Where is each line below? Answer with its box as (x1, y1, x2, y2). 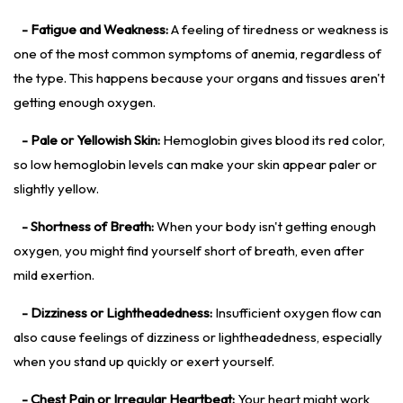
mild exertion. (13, 266, 94, 284)
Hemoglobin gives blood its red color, (160, 131, 385, 149)
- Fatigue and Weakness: (22, 21, 168, 39)
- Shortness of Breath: (22, 218, 154, 236)
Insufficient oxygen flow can (212, 304, 381, 322)
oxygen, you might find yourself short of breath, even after (13, 242, 364, 260)
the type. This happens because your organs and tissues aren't (13, 69, 385, 87)
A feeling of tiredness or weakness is (168, 21, 389, 39)
